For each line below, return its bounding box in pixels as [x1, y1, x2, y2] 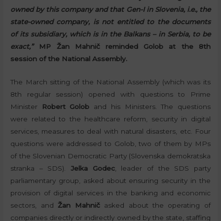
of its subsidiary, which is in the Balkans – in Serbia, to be [10, 30, 211, 38]
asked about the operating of [100, 201, 211, 210]
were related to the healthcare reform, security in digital [10, 115, 211, 123]
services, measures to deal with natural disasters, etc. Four [10, 127, 211, 136]
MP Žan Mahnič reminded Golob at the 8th [34, 42, 211, 51]
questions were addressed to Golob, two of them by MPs [10, 140, 211, 148]
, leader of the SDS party [114, 164, 211, 173]
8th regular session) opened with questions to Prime [10, 90, 211, 99]
